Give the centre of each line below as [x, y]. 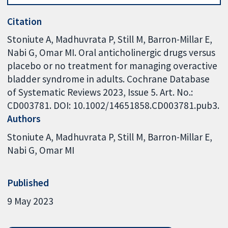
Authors [24, 119]
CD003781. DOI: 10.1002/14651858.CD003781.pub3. [113, 106]
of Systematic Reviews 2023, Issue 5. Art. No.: [100, 92]
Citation [25, 21]
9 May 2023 [31, 201]
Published [28, 183]
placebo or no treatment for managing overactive [112, 66]
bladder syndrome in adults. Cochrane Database [109, 79]
